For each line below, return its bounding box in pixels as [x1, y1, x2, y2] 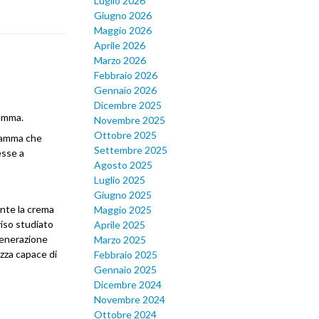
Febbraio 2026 [94, 69, 157, 82]
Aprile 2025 [94, 219, 145, 231]
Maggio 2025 [94, 204, 152, 216]
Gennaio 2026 [94, 84, 157, 97]
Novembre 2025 [94, 114, 165, 127]
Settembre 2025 [94, 144, 167, 157]
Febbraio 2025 [94, 249, 157, 261]
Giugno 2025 [94, 189, 152, 202]
